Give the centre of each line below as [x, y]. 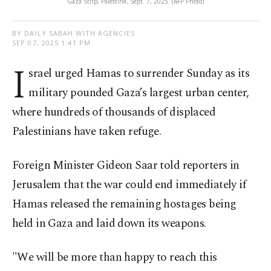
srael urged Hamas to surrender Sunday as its [139, 74]
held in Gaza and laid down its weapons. [109, 224]
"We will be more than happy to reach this [115, 258]
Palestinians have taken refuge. [87, 132]
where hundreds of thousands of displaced [114, 113]
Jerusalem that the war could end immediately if [129, 185]
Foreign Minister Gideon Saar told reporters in [126, 166]
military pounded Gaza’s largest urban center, [139, 93]
